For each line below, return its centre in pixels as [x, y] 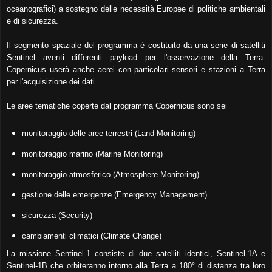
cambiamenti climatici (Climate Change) [91, 236]
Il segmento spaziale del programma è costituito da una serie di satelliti [136, 45]
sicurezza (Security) [57, 216]
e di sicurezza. [32, 21]
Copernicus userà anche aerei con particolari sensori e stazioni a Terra [136, 69]
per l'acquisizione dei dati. [52, 81]
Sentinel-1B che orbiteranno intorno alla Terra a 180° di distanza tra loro [136, 266]
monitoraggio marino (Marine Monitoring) [92, 154]
